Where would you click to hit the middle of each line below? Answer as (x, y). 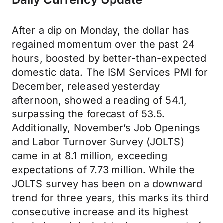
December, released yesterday (86, 86)
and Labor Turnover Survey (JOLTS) (98, 142)
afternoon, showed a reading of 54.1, (100, 100)
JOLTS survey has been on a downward (107, 184)
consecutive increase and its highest (101, 212)
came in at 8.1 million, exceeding (90, 156)
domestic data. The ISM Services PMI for (110, 72)
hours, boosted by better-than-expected (109, 58)
